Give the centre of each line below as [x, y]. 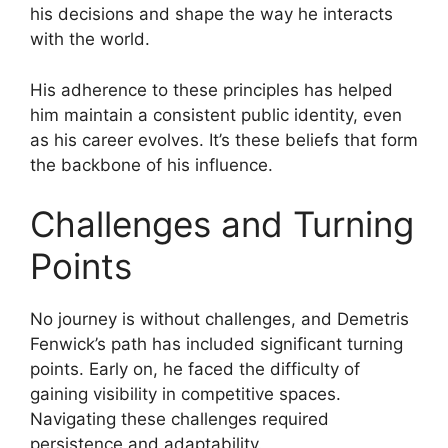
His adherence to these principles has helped [211, 89]
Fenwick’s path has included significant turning [216, 344]
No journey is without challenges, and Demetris [219, 319]
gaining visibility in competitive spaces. [185, 394]
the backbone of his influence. [151, 164]
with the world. [90, 39]
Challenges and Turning [222, 224]
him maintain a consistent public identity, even [216, 114]
